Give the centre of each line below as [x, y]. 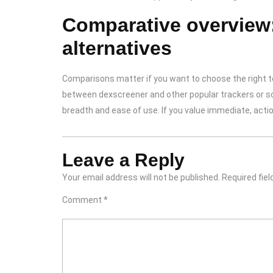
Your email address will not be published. [141, 177]
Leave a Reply [123, 160]
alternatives [117, 48]
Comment [83, 200]
